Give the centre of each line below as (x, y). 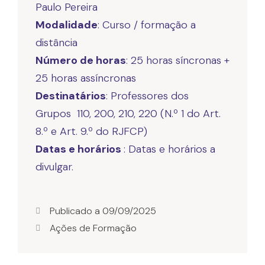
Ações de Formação (93, 228)
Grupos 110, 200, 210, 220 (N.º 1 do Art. (128, 114)
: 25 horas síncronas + (178, 60)
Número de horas (81, 60)
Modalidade (67, 25)
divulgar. (54, 167)
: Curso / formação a (147, 25)
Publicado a (76, 211)
